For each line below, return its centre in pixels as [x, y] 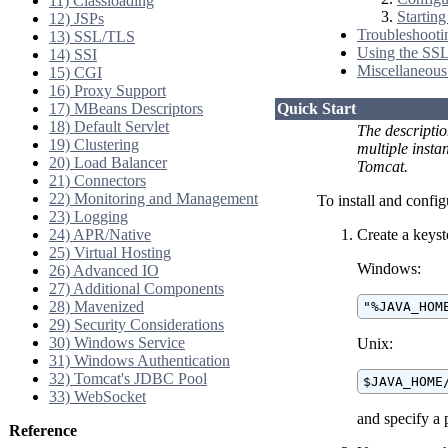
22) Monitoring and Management [153, 198]
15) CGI [75, 72]
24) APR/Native [100, 234]
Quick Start [316, 109]
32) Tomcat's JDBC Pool [128, 378]
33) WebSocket [97, 396]
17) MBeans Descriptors [126, 108]
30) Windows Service [117, 342]
